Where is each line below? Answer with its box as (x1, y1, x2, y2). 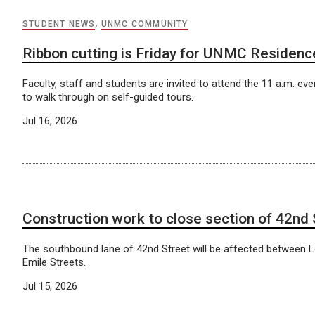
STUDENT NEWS (22, 18, 96, 29)
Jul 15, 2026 (22, 279, 77, 292)
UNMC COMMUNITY (101, 18, 188, 29)
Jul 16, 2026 (22, 114, 77, 127)
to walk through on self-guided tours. (22, 90, 193, 103)
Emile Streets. (22, 255, 86, 269)
